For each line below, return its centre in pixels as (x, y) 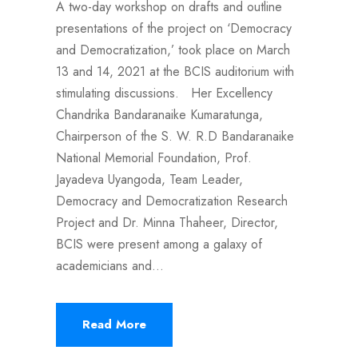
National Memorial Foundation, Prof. (154, 158)
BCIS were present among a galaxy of (159, 245)
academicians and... (110, 266)
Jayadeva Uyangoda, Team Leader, (149, 180)
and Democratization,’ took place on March (173, 50)
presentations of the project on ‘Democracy (174, 29)
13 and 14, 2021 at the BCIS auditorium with (175, 72)
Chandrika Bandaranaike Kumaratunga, (159, 115)
